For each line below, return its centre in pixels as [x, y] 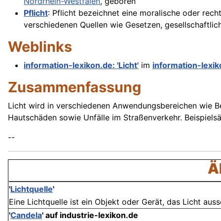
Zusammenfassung [74, 87]
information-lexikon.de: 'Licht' [81, 65]
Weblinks [40, 47]
